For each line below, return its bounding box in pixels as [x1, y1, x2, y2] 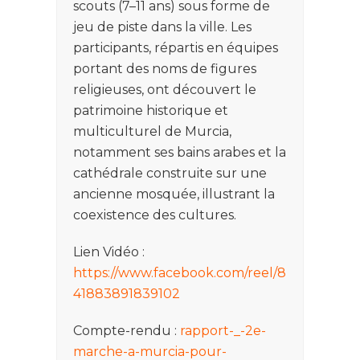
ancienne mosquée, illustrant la [73, 186, 275, 202]
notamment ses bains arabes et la [73, 144, 286, 160]
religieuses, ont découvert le [73, 81, 256, 97]
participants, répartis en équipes [73, 39, 278, 55]
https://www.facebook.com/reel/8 [73, 264, 286, 280]
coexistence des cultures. [73, 207, 236, 223]
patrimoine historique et [73, 102, 228, 118]
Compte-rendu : [73, 322, 180, 338]
